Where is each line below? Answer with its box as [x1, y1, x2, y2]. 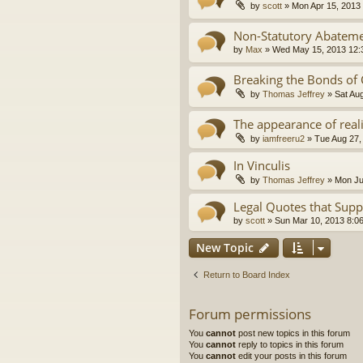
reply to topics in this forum [236, 339, 344, 349]
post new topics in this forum [236, 327, 350, 338]
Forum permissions [189, 304, 311, 323]
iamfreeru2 [263, 133, 305, 143]
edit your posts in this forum [236, 350, 347, 361]
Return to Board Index [203, 269, 290, 280]
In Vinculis [233, 156, 290, 173]
